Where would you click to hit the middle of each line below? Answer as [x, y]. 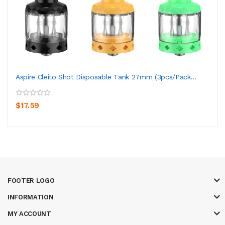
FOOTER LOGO [31, 180]
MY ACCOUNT [29, 213]
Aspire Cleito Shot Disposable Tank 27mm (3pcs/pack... [106, 77]
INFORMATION [31, 197]
